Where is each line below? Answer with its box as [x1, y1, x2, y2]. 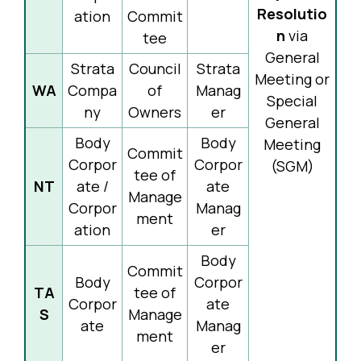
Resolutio [257, 4, 327, 23]
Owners [128, 102, 181, 122]
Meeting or [255, 69, 330, 89]
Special [267, 91, 317, 110]
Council [128, 59, 181, 78]
